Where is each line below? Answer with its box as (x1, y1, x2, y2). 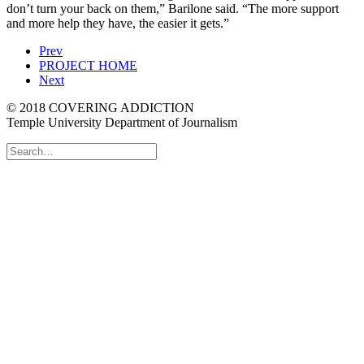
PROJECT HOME (39, 58, 137, 72)
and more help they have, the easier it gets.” (6, 15, 229, 30)
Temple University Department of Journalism (6, 115, 237, 129)
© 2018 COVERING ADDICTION (6, 100, 194, 115)
